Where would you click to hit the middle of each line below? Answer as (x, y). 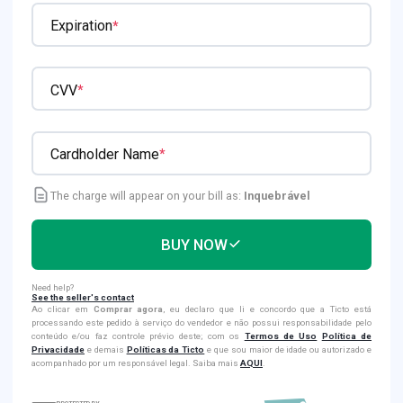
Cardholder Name (105, 154)
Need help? (53, 287)
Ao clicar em (63, 309)
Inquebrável (277, 196)
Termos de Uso (281, 336)
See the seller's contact (83, 297)
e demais (106, 349)
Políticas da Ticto (166, 349)
